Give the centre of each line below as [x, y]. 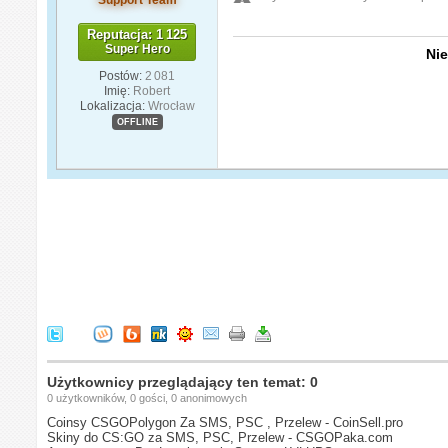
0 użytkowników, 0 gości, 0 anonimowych [147, 397]
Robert [152, 90]
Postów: [121, 75]
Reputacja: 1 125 [137, 34]
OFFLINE [137, 121]
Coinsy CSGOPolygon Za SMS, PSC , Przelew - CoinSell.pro [225, 422]
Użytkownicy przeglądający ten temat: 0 [183, 381]
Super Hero [137, 48]
